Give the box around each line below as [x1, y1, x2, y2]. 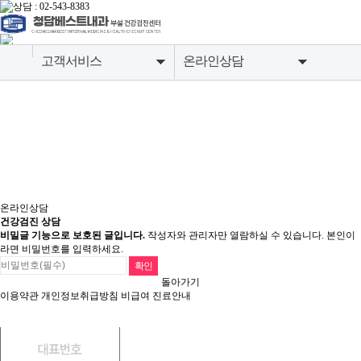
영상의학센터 [44, 189, 117, 203]
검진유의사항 [186, 157, 259, 171]
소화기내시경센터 [44, 157, 141, 171]
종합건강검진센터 [44, 125, 141, 139]
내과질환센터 [44, 222, 117, 235]
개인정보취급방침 [41, 289, 118, 301]
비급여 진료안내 [121, 289, 191, 301]
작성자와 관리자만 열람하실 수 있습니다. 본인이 [145, 229, 355, 241]
